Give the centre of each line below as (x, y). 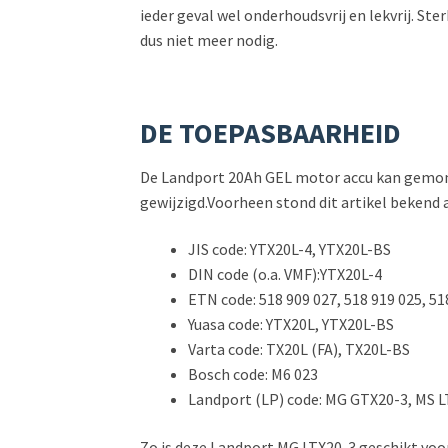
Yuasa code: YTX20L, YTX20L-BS (291, 324)
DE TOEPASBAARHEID (271, 132)
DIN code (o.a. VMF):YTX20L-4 (285, 274)
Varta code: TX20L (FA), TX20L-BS (299, 349)
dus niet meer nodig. (209, 39)
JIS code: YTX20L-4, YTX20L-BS (290, 249)
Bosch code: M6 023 (253, 374)
